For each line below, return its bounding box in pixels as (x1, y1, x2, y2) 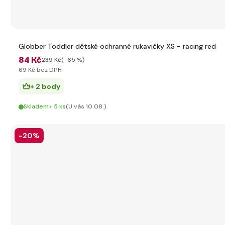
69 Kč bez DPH (19, 66, 62, 74)
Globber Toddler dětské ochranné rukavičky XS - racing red (19, 42, 216, 51)
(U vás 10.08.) (66, 102, 106, 110)
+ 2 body (30, 82, 60, 91)
